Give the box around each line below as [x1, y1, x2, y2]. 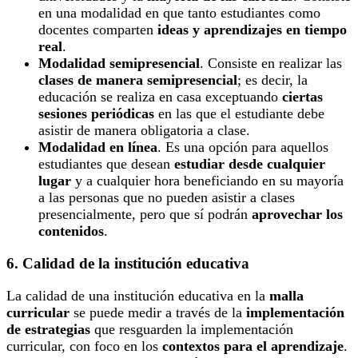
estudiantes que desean [38, 156, 174, 173]
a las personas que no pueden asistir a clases [38, 189, 295, 206]
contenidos [38, 223, 104, 240]
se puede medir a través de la [70, 304, 246, 320]
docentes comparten [38, 22, 157, 38]
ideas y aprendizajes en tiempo [157, 22, 347, 38]
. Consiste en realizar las [200, 55, 342, 72]
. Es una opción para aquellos [157, 139, 328, 156]
